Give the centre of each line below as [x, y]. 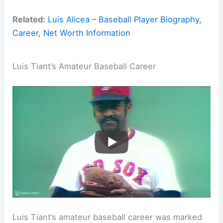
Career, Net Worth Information [72, 33]
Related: [29, 20]
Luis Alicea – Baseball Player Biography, [125, 20]
